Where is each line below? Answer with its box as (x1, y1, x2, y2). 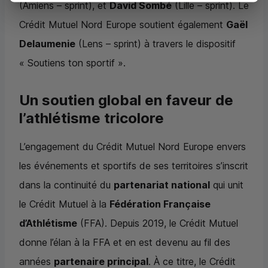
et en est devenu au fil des (110, 236, 230, 249)
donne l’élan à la (19, 236, 93, 249)
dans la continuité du (19, 179, 114, 191)
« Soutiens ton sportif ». (19, 57, 126, 69)
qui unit (210, 179, 243, 191)
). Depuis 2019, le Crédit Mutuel (101, 217, 238, 230)
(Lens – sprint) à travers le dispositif (75, 38, 236, 50)
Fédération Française (109, 198, 211, 211)
